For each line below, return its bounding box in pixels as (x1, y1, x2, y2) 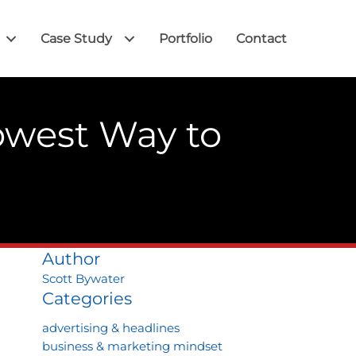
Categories (41, 288, 132, 308)
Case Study (41, 31, 112, 46)
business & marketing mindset (41, 339, 222, 354)
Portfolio (159, 31, 212, 46)
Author (41, 249, 100, 269)
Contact (236, 31, 287, 46)
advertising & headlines (41, 320, 180, 335)
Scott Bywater (41, 271, 125, 286)
